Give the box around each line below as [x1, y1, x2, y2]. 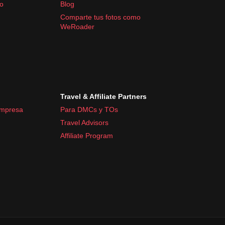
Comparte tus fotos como [60, 13, 141, 21]
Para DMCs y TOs [60, 105, 118, 114]
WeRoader [60, 22, 94, 31]
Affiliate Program [60, 131, 113, 140]
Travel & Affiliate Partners [60, 92, 147, 100]
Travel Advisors [60, 118, 108, 127]
